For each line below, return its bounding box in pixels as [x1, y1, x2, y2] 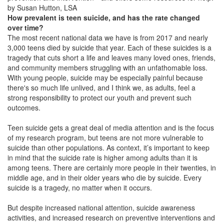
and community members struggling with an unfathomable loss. [7, 62, 207, 72]
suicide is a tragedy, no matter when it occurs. [7, 182, 152, 192]
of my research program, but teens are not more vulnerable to [7, 132, 203, 142]
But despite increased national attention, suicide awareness [7, 202, 195, 212]
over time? [7, 22, 43, 32]
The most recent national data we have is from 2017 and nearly [7, 32, 208, 42]
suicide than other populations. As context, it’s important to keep [7, 142, 209, 152]
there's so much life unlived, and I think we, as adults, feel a [7, 82, 195, 92]
